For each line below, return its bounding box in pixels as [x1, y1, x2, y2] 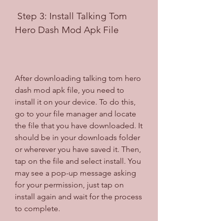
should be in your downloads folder [15, 132, 140, 142]
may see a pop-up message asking [15, 168, 136, 178]
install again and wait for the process [15, 191, 142, 201]
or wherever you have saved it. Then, [15, 144, 141, 154]
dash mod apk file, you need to [15, 85, 124, 95]
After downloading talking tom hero [15, 73, 141, 83]
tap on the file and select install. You [15, 156, 141, 166]
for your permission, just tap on [15, 180, 124, 189]
